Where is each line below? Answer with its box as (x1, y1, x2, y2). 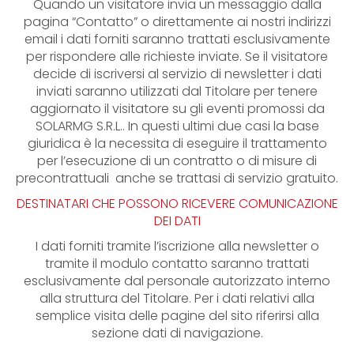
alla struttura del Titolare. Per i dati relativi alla (40, 289, 314, 307)
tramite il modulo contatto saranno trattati (45, 254, 309, 273)
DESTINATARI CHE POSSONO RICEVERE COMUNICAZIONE (16, 194, 338, 213)
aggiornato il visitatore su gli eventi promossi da (29, 100, 325, 118)
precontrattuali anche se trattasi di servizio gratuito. (16, 169, 338, 187)
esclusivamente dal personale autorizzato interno (24, 272, 330, 290)
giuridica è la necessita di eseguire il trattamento (27, 134, 327, 153)
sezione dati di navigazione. (91, 324, 263, 342)
